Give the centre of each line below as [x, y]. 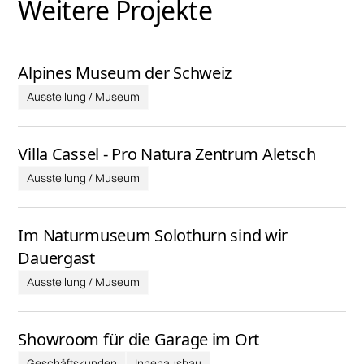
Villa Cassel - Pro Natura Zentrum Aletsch [167, 154]
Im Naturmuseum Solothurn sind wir [153, 235]
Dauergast [56, 258]
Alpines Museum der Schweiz [125, 72]
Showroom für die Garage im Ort [139, 339]
